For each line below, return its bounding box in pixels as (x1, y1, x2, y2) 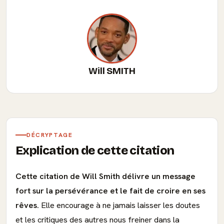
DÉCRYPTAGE (26, 131, 73, 139)
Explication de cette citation (15, 143, 174, 157)
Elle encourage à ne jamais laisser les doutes (39, 200, 200, 210)
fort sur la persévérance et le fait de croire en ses (15, 185, 205, 196)
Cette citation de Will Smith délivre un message (15, 171, 195, 181)
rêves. (15, 200, 39, 210)
